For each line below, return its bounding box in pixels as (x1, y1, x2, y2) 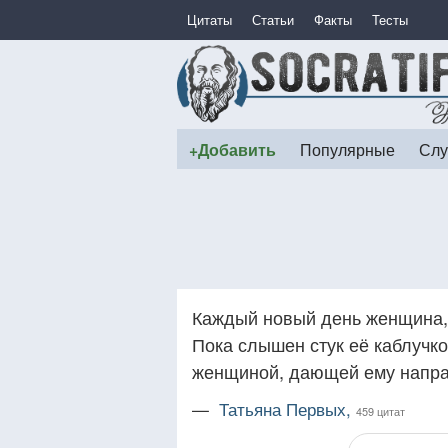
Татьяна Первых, (219, 397, 356, 421)
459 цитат (356, 403, 405, 419)
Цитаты (187, 10, 232, 29)
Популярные (300, 138, 395, 160)
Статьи (252, 10, 294, 29)
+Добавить (189, 138, 276, 161)
